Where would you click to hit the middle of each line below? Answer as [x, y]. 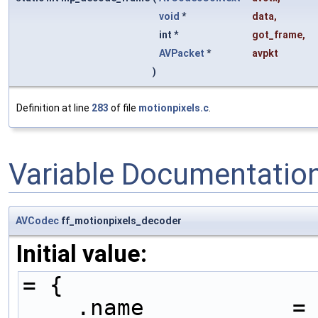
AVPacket [182, 54]
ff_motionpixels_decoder [120, 220]
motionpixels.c [174, 108]
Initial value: [82, 253]
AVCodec [37, 220]
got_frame [277, 35]
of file [124, 108]
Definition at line [54, 108]
